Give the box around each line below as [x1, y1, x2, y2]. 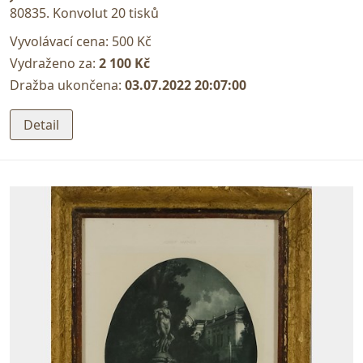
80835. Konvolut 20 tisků [10, 3, 159, 22]
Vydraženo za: [10, 53, 99, 72]
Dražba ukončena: [10, 75, 125, 94]
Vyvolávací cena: [10, 32, 112, 50]
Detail [23, 116, 59, 135]
